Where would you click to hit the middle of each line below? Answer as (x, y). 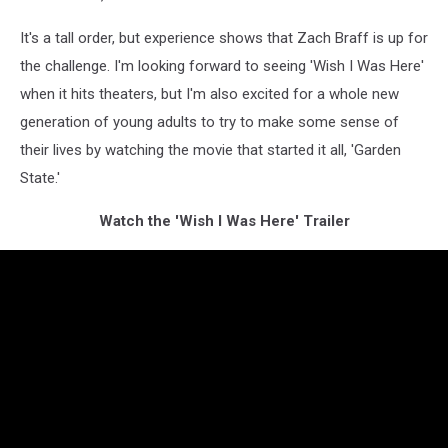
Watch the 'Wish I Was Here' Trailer (224, 220)
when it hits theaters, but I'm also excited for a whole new (209, 93)
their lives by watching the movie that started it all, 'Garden (210, 149)
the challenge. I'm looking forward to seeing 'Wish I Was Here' (222, 65)
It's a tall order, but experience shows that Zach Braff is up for (224, 37)
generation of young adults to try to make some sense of (209, 121)
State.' (40, 177)
